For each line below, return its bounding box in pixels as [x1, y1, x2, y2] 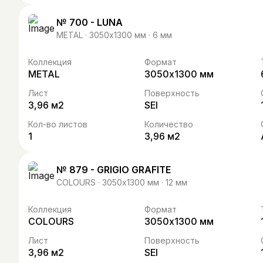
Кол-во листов [28, 119, 87, 129]
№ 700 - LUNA [56, 16, 123, 28]
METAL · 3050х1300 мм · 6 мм [56, 29, 172, 40]
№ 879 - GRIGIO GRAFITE [56, 163, 171, 176]
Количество [144, 119, 193, 129]
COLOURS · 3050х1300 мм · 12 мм [56, 177, 187, 187]
